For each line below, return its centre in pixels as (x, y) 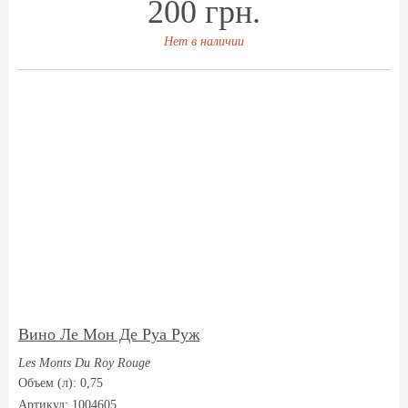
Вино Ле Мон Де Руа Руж (109, 334)
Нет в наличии (204, 41)
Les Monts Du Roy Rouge (84, 363)
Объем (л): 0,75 (61, 383)
